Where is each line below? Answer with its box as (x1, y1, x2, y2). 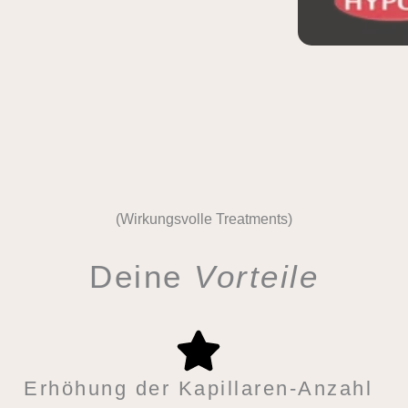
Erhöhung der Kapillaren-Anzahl (24, 377, 373, 401)
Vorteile (194, 259, 319, 295)
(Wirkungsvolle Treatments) (116, 210, 292, 227)
